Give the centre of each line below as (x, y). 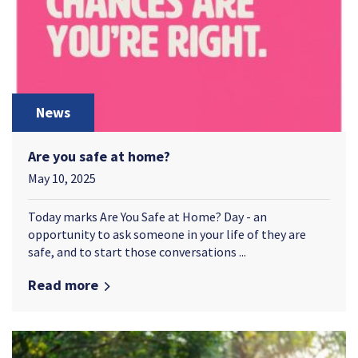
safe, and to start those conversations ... (137, 252)
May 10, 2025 (62, 179)
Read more (63, 285)
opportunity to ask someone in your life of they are (167, 235)
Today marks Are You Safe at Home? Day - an (147, 217)
